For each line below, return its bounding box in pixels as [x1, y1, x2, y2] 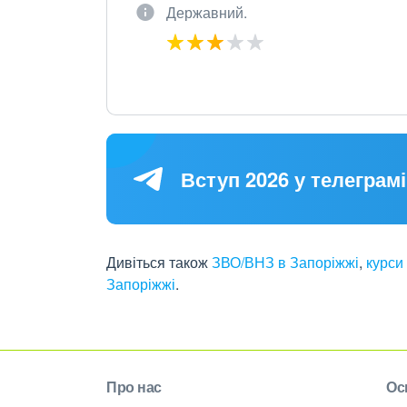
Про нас [106, 376, 162, 397]
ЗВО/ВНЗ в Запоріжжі [212, 252, 359, 273]
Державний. [166, 2, 247, 23]
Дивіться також [106, 252, 212, 273]
